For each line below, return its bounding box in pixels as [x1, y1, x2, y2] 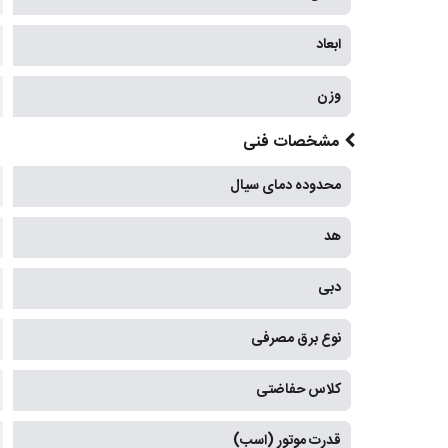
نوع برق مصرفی [251, 327, 341, 352]
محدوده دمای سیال [230, 174, 341, 199]
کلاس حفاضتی [256, 378, 341, 403]
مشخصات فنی [242, 129, 339, 157]
